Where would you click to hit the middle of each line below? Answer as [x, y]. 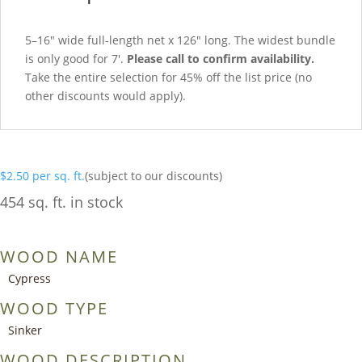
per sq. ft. [59, 175]
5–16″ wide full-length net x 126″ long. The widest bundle [180, 40]
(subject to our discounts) [154, 175]
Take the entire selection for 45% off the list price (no [168, 77]
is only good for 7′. [76, 58]
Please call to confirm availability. [221, 58]
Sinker [25, 330]
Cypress [29, 278]
